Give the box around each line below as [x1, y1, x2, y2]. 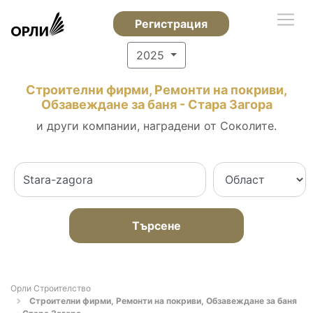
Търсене [132, 219, 181, 233]
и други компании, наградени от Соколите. [36, 119, 277, 133]
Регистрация [134, 17, 208, 31]
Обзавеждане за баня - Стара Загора [41, 97, 272, 112]
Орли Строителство [10, 283, 91, 293]
